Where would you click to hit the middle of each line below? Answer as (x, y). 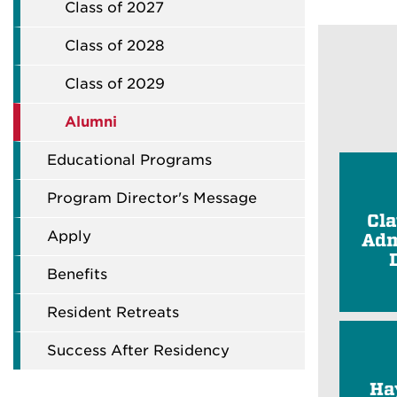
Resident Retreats (113, 312)
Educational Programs (129, 160)
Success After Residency (138, 350)
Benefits (77, 274)
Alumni (91, 122)
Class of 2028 (115, 46)
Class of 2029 (115, 84)
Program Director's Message (152, 198)
